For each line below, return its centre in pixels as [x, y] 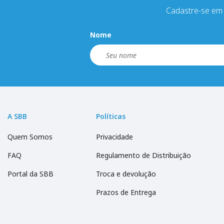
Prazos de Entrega [126, 192]
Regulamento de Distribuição [144, 155]
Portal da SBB [30, 174]
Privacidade [115, 137]
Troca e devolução [126, 174]
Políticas [111, 116]
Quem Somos [30, 137]
